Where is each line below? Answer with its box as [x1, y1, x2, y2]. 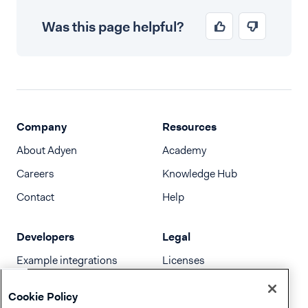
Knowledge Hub [162, 166, 237, 181]
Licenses [162, 252, 205, 267]
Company [16, 119, 67, 134]
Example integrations [16, 252, 118, 267]
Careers [16, 166, 54, 181]
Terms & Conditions [162, 276, 256, 291]
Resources [162, 119, 217, 134]
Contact [16, 189, 54, 204]
